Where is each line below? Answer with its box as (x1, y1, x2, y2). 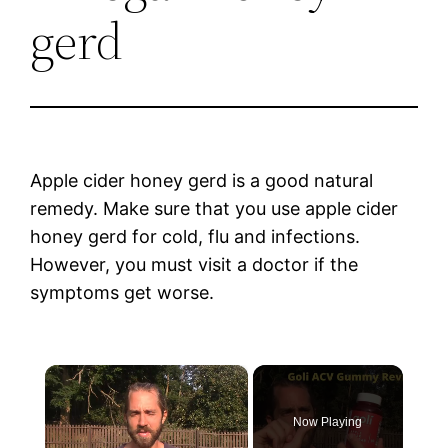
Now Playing (293, 414, 363, 429)
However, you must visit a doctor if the (30, 253, 359, 275)
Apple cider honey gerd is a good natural (30, 169, 374, 191)
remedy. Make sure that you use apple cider (30, 197, 399, 219)
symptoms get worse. (30, 281, 215, 303)
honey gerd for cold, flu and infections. (30, 225, 361, 247)
